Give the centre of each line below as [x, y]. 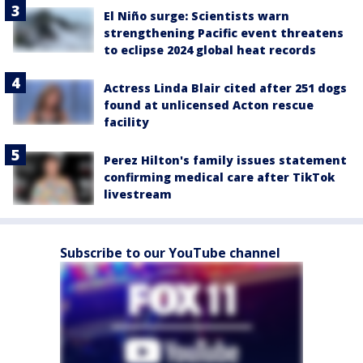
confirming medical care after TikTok [219, 177]
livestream [138, 194]
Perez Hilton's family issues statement [225, 160]
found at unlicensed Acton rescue [209, 105]
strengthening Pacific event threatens [224, 33]
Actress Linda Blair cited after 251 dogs [225, 88]
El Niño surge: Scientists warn [196, 16]
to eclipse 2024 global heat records [210, 50]
